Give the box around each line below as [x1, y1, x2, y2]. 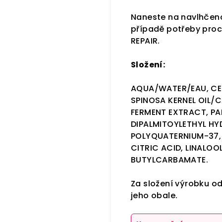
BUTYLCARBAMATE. [131, 154, 208, 166]
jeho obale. [131, 190, 178, 201]
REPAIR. [131, 35, 160, 47]
